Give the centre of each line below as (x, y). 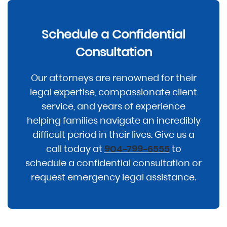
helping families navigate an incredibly (113, 120)
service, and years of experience (113, 106)
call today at (75, 148)
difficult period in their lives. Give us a (113, 134)
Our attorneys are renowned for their (113, 78)
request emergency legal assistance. (113, 177)
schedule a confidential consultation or (113, 163)
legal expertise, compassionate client (113, 92)
